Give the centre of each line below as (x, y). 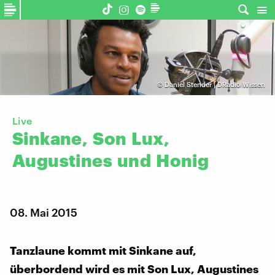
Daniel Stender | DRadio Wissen (215, 85)
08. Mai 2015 (44, 213)
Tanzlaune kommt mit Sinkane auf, (103, 251)
